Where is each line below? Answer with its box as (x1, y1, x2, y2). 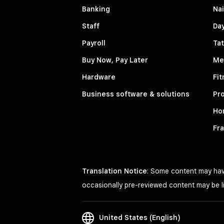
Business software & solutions (82, 90, 189, 98)
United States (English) (99, 213, 180, 221)
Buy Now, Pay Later (82, 56, 148, 64)
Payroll (82, 39, 105, 47)
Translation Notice (82, 167, 147, 175)
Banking (82, 5, 110, 13)
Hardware (82, 73, 115, 81)
